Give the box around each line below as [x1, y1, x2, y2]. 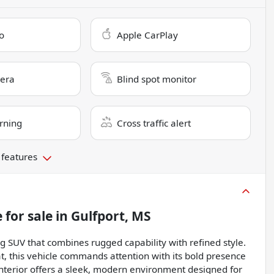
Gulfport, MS [71, 207, 151, 225]
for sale [2, 207, 53, 225]
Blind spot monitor [117, 73, 197, 86]
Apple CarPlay [117, 29, 179, 42]
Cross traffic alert [117, 117, 191, 130]
